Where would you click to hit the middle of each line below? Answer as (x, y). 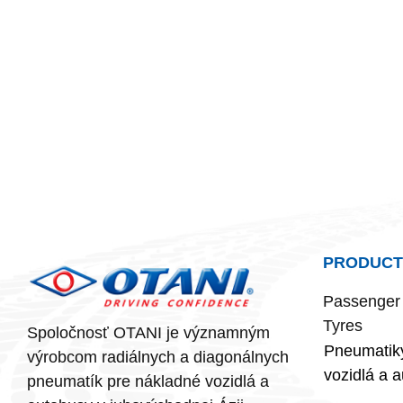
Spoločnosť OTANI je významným (148, 333)
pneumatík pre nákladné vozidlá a (148, 382)
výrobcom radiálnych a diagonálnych (158, 358)
